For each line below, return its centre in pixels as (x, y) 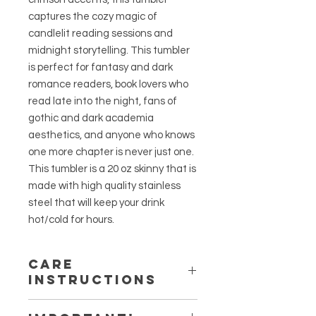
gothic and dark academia (91, 119)
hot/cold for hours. (72, 220)
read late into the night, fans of (103, 102)
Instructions (92, 280)
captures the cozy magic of (93, 17)
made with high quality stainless (104, 186)
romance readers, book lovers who (108, 85)
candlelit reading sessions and (101, 34)
